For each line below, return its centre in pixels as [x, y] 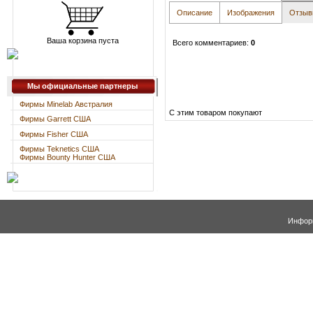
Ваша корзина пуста [82, 41]
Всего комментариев [210, 42]
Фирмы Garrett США [55, 119]
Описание [195, 12]
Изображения [251, 12]
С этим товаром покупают [216, 112]
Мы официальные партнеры [82, 86]
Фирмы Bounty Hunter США [67, 158]
